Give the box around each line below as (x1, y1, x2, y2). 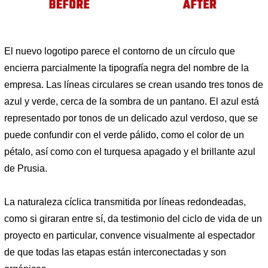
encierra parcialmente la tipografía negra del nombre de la (4, 63, 249, 74)
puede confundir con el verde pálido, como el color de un (4, 130, 244, 141)
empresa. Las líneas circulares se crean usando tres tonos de (4, 80, 263, 90)
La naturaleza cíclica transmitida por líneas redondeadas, (4, 197, 246, 208)
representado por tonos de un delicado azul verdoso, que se (4, 113, 258, 124)
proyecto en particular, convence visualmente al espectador (4, 230, 255, 241)
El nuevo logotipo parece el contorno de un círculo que (4, 46, 235, 57)
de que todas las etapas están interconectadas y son (4, 247, 226, 258)
